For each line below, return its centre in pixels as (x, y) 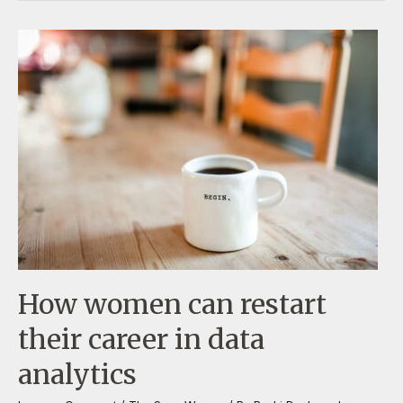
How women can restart (172, 304)
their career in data (141, 339)
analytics (77, 374)
